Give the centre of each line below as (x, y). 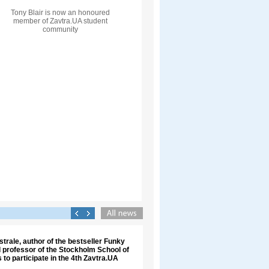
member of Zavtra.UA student (60, 21)
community (60, 29)
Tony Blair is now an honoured (60, 13)
